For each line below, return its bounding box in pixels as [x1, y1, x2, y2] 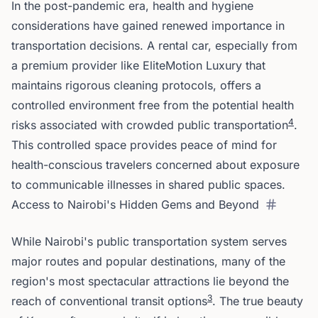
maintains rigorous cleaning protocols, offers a [11, 78, 261, 92]
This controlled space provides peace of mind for [11, 138, 277, 152]
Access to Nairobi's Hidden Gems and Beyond [11, 197, 259, 212]
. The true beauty [212, 294, 303, 308]
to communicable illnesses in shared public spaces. [11, 177, 285, 192]
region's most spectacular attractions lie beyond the [11, 274, 289, 288]
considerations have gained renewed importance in [11, 18, 285, 33]
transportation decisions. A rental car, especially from [11, 38, 297, 53]
